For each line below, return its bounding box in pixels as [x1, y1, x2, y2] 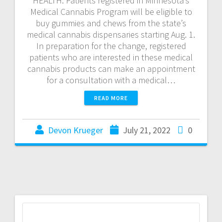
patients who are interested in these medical [29, 51, 193, 63]
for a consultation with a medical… [47, 74, 175, 86]
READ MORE [94, 94, 128, 102]
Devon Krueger [48, 124, 103, 136]
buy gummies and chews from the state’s [36, 17, 186, 29]
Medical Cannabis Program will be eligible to [30, 5, 192, 17]
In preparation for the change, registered [36, 40, 186, 52]
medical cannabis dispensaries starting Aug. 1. [27, 28, 195, 40]
